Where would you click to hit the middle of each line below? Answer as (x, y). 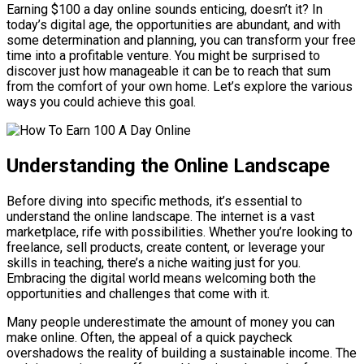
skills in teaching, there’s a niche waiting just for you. (154, 262)
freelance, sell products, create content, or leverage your (166, 247)
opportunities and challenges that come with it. (138, 293)
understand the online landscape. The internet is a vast (160, 216)
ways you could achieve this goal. (101, 102)
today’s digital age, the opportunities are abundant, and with (173, 25)
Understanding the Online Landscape (168, 165)
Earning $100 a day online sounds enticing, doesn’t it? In (165, 10)
